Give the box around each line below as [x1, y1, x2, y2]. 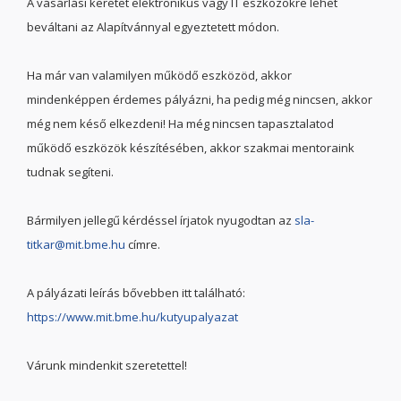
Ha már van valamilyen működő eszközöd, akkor [27, 67, 292, 83]
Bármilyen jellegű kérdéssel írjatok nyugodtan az [27, 212, 294, 228]
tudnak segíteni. [27, 164, 114, 180]
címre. [125, 236, 160, 252]
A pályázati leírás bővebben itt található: [27, 285, 245, 301]
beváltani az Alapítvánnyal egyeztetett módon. [27, 19, 279, 35]
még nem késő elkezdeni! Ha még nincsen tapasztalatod [27, 115, 334, 132]
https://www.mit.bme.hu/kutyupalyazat [27, 309, 238, 325]
